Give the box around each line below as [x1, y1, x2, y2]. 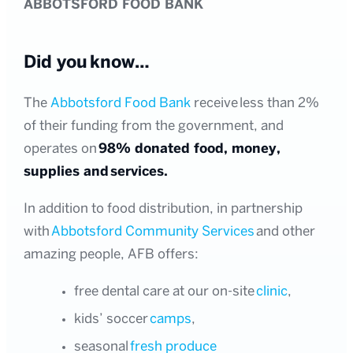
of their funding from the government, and [24, 120, 284, 132]
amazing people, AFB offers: [24, 248, 199, 261]
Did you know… [24, 55, 150, 71]
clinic [256, 285, 288, 298]
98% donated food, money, [98, 143, 281, 155]
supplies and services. [24, 165, 169, 178]
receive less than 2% [191, 97, 320, 110]
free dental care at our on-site [74, 285, 257, 298]
